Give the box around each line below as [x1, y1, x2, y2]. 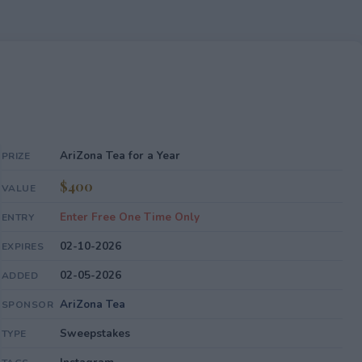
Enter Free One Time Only [59, 209, 200, 225]
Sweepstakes [59, 326, 130, 341]
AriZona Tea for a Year [59, 148, 180, 163]
